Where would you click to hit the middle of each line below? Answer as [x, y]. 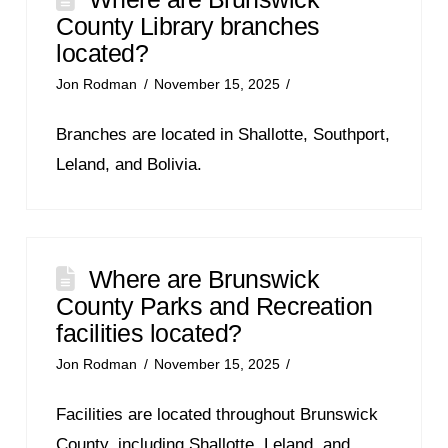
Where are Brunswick [204, 278]
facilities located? [149, 332]
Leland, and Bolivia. [129, 164]
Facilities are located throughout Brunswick [217, 414]
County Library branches [188, 25]
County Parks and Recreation [214, 305]
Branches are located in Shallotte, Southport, [223, 134]
